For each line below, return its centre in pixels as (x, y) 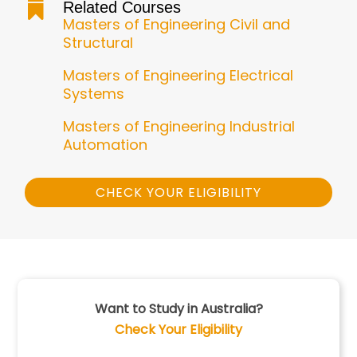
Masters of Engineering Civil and (176, 25)
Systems (93, 94)
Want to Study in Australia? (178, 308)
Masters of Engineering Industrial (178, 127)
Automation (105, 145)
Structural (98, 43)
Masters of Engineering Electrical (178, 76)
